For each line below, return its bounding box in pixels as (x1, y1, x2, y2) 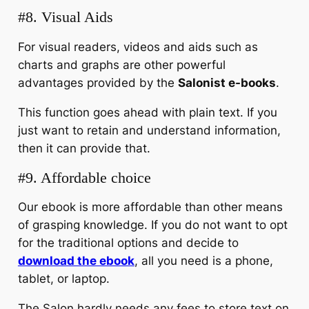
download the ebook (17, 254, 134, 268)
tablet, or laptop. (17, 272, 113, 286)
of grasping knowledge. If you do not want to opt (17, 218, 288, 232)
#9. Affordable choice (17, 168, 151, 186)
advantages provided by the (17, 75, 178, 90)
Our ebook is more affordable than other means (17, 200, 283, 215)
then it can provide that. (17, 141, 150, 155)
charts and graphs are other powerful (17, 57, 226, 72)
